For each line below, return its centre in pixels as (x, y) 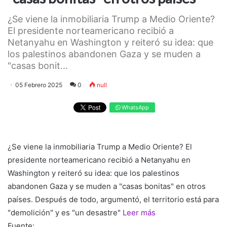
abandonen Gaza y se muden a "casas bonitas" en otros (107, 186)
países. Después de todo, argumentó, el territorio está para (113, 200)
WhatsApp (134, 107)
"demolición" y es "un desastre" (65, 213)
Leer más (139, 213)
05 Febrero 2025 (39, 85)
